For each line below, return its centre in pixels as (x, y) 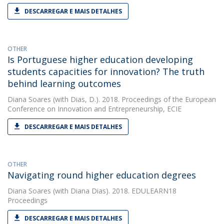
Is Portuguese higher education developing (100, 59)
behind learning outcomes (64, 83)
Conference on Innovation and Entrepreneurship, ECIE (94, 109)
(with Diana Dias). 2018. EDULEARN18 (114, 191)
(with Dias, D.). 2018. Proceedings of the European (133, 99)
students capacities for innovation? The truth (106, 71)
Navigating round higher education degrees (102, 175)
